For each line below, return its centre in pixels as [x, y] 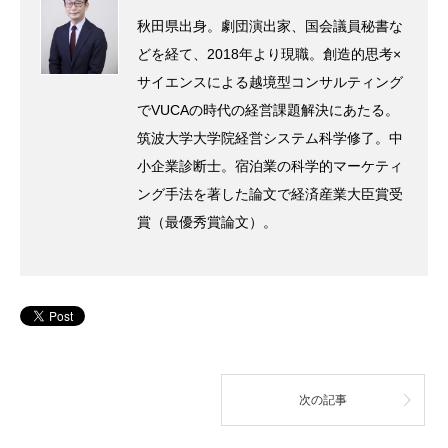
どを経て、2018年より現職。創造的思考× [268, 54]
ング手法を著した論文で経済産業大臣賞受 [269, 194]
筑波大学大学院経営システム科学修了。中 [269, 138]
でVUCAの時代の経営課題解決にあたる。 [267, 110]
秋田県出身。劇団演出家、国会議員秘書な [269, 26]
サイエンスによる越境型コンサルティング [269, 82]
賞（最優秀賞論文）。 [206, 222]
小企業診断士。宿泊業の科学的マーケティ [269, 166]
